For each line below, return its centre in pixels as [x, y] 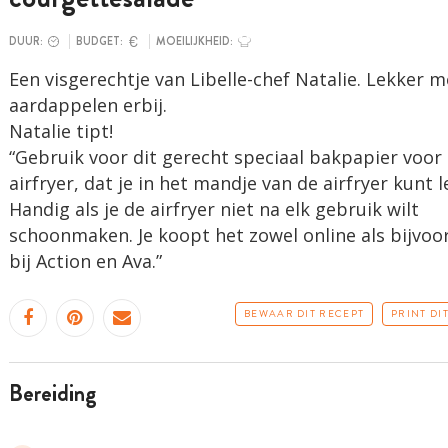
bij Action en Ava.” [85, 261]
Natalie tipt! [60, 131]
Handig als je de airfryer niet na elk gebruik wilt [213, 209]
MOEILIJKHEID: [195, 41]
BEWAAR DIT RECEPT [304, 313]
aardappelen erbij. [87, 105]
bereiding [59, 393]
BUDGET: [100, 41]
